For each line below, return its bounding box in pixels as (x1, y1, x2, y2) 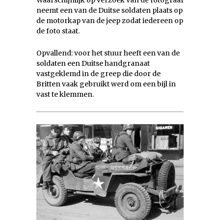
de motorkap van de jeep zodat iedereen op (36, 16, 183, 26)
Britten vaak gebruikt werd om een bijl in (36, 80, 176, 89)
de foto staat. (36, 27, 80, 36)
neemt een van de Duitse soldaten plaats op (36, 6, 183, 15)
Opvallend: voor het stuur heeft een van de (36, 49, 180, 58)
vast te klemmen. (36, 90, 94, 99)
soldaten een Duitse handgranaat (36, 59, 150, 68)
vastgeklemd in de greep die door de (36, 69, 161, 79)
